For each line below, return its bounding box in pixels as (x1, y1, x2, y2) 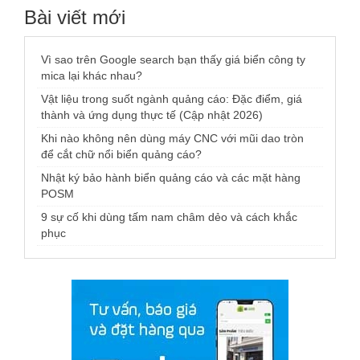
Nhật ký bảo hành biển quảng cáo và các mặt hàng (41, 171, 301, 184)
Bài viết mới (24, 6, 125, 28)
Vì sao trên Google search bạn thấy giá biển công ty (41, 53, 305, 66)
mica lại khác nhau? (41, 69, 142, 82)
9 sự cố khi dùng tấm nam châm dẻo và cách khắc (41, 211, 297, 223)
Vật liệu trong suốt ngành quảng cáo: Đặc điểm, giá (41, 92, 302, 105)
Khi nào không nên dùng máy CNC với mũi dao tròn (41, 132, 304, 145)
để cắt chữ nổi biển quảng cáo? (41, 148, 202, 161)
